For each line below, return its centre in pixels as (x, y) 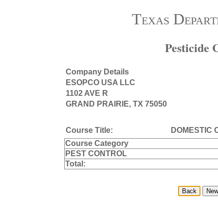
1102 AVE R (87, 93)
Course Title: (89, 130)
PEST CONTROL (96, 153)
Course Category (97, 143)
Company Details (97, 72)
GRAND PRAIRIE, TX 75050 (116, 104)
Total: (75, 163)
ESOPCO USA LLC (100, 82)
